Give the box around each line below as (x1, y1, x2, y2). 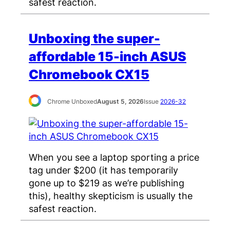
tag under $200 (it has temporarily (29, 164, 178, 176)
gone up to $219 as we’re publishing (29, 177, 184, 188)
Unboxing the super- (29, 30, 160, 46)
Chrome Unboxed (47, 98, 98, 106)
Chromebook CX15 (29, 66, 149, 82)
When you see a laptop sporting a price (29, 151, 199, 163)
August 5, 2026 (97, 98, 144, 106)
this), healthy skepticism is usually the (29, 189, 193, 201)
